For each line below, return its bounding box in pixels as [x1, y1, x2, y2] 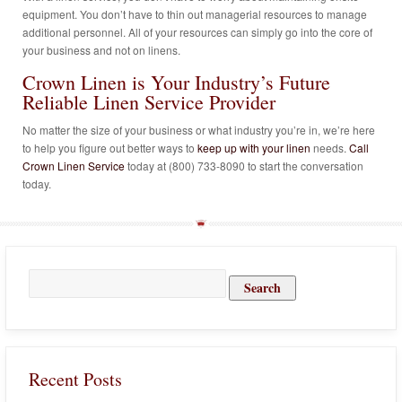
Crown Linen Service [22, 158, 125, 174]
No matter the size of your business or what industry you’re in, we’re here [22, 122, 375, 138]
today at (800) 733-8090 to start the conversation [125, 158, 363, 174]
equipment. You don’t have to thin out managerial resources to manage [22, 6, 367, 22]
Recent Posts [29, 367, 122, 392]
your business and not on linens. [22, 42, 180, 58]
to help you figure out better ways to [22, 140, 197, 156]
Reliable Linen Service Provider [22, 89, 275, 116]
